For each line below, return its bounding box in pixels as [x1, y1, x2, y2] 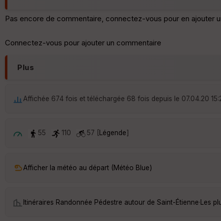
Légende [99, 129, 126, 137]
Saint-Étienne [157, 198, 199, 206]
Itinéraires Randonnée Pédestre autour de [23, 198, 157, 206]
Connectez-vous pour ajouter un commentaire [5, 38, 161, 48]
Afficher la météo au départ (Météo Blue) [23, 163, 152, 172]
